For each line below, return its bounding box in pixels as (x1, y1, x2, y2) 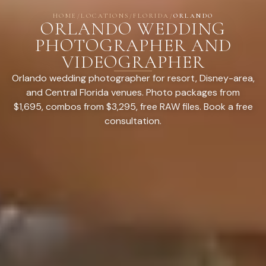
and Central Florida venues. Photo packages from (26, 85, 240, 99)
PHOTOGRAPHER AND (34, 34, 232, 56)
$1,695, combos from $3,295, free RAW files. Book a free (13, 100, 253, 113)
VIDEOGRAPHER (61, 50, 205, 73)
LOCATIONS (81, 11, 129, 20)
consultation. (104, 114, 161, 127)
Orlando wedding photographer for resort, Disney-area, (11, 71, 255, 84)
